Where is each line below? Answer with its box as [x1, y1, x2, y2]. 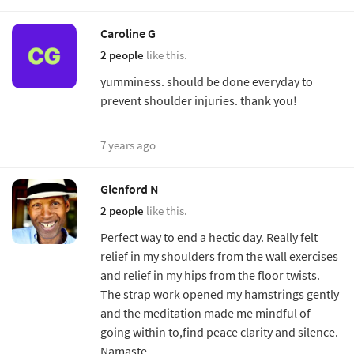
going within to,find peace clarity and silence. [100, 323, 338, 340]
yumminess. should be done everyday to [100, 73, 313, 89]
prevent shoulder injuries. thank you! [100, 92, 297, 108]
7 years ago [100, 137, 156, 153]
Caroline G [100, 24, 156, 41]
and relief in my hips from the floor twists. [100, 266, 322, 283]
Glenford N [100, 180, 159, 197]
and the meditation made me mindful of [100, 304, 311, 321]
